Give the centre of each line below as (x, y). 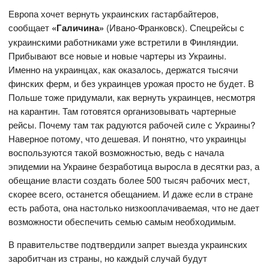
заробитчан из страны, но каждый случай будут (108, 258)
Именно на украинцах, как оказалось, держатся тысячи (123, 69)
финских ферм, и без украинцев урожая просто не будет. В (131, 83)
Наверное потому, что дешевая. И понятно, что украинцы (128, 138)
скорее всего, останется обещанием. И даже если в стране (131, 193)
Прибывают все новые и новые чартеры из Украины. (118, 55)
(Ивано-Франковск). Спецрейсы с (174, 27)
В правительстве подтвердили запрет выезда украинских (128, 244)
